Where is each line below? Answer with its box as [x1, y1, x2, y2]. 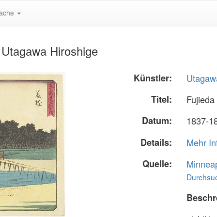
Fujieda [186, 93, 215, 106]
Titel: [151, 93, 172, 106]
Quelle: [142, 157, 172, 170]
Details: [140, 136, 172, 149]
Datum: [142, 114, 172, 127]
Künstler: [134, 72, 172, 84]
